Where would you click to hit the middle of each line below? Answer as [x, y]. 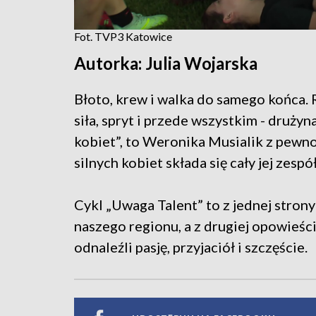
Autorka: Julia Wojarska [166, 63]
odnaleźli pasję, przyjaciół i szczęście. [192, 247]
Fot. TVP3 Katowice [123, 36]
